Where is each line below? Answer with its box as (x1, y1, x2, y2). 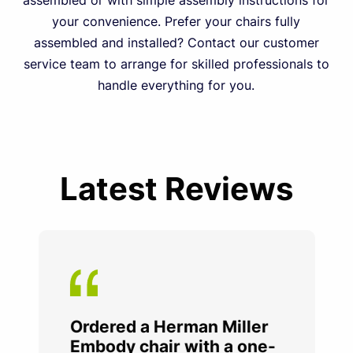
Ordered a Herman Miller (69, 316, 269, 336)
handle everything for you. (98, 77, 255, 94)
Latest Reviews (59, 169, 293, 209)
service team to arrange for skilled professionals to (23, 56, 329, 72)
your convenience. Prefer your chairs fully (52, 13, 301, 30)
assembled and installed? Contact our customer (33, 35, 319, 51)
